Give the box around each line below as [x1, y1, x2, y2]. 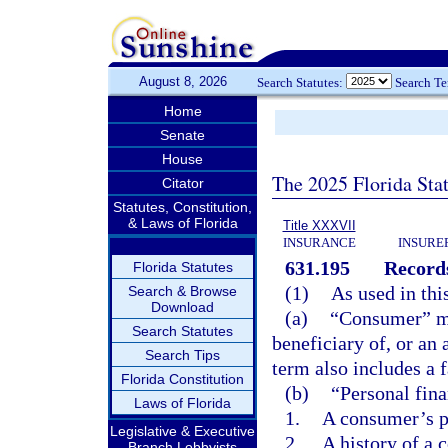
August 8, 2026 [138, 74, 227, 89]
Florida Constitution [121, 371, 244, 387]
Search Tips [145, 347, 220, 363]
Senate [160, 127, 205, 143]
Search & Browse [128, 283, 237, 299]
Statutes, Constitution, [113, 199, 252, 215]
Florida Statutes [132, 259, 233, 275]
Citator [161, 175, 204, 191]
